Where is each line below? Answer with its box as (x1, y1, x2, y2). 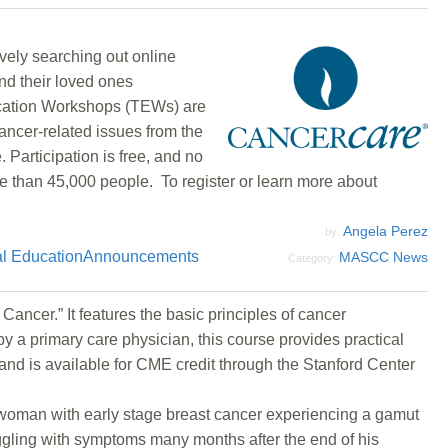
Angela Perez (343, 222, 428, 239)
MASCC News (339, 248, 428, 265)
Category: (288, 251, 339, 264)
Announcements (82, 247, 199, 265)
